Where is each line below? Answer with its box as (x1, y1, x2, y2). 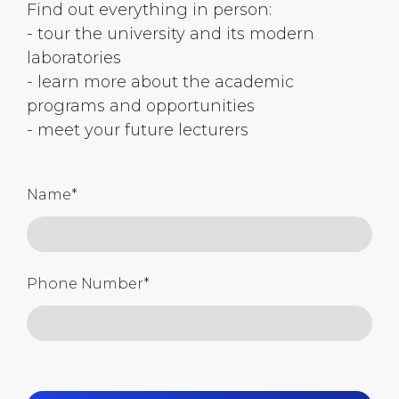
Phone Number (27, 275, 143, 293)
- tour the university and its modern (27, 24, 314, 45)
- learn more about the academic (27, 72, 294, 93)
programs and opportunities (27, 96, 255, 117)
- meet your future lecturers (27, 120, 248, 141)
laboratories (27, 48, 121, 69)
